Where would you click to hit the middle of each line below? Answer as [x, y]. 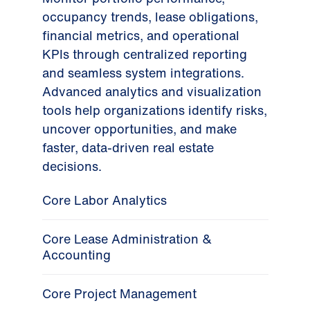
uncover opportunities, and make [139, 129]
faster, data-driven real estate [128, 148]
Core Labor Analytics [104, 200]
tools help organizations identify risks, [154, 110]
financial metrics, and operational [140, 36]
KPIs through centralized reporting [144, 54]
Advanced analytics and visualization [152, 92]
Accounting [76, 255]
